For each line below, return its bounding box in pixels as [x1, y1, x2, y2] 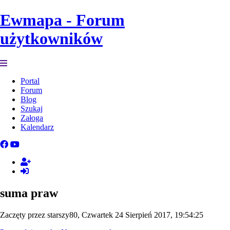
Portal [21, 76, 40, 85]
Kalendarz [21, 122, 54, 131]
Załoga [21, 113, 43, 122]
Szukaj [21, 104, 43, 113]
